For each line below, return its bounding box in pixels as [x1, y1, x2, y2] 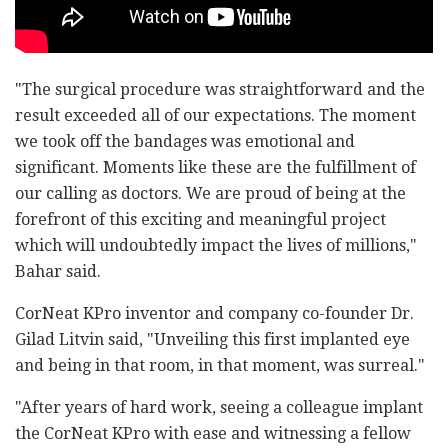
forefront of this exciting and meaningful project [15, 209, 386, 229]
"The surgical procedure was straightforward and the [15, 79, 425, 99]
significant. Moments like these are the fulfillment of [15, 157, 416, 177]
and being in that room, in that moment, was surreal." [15, 355, 425, 375]
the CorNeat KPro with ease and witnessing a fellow [15, 423, 411, 443]
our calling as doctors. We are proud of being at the [15, 183, 406, 203]
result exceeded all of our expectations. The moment [15, 105, 416, 125]
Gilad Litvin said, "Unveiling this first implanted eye [15, 329, 410, 349]
